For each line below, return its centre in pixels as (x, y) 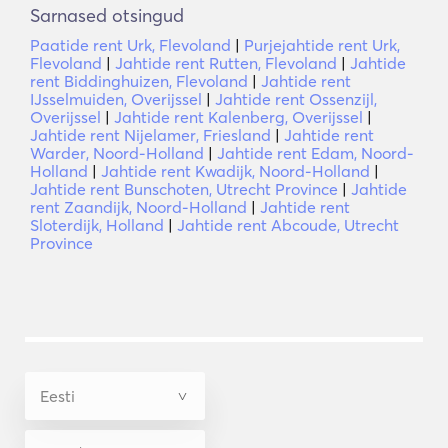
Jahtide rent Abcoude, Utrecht (288, 225)
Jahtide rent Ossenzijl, (296, 99)
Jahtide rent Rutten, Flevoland (226, 63)
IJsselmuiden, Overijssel (116, 99)
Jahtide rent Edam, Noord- (315, 153)
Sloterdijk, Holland (97, 225)
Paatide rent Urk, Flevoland (130, 45)
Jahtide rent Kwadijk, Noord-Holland (235, 171)
